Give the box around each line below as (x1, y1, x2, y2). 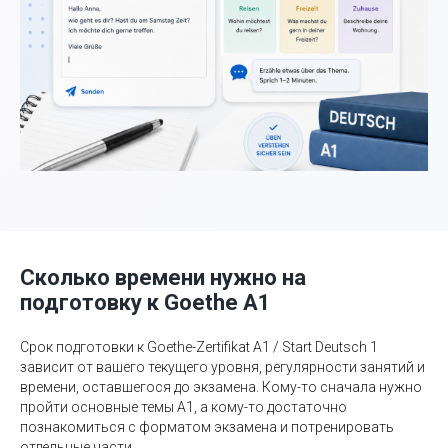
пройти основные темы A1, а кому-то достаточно (20, 399, 347, 416)
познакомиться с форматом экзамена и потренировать (20, 419, 394, 436)
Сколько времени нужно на (20, 265, 306, 291)
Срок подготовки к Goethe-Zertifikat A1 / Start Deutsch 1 (20, 339, 378, 356)
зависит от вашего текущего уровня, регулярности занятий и (20, 359, 425, 376)
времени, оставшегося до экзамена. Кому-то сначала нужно (20, 379, 422, 396)
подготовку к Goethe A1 (20, 290, 271, 316)
